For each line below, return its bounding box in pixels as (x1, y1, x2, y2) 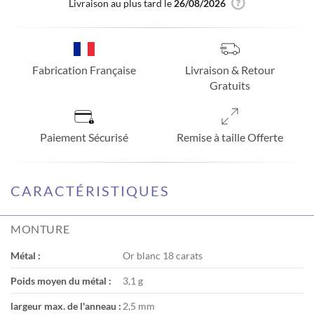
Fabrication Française (32, 62, 136, 76)
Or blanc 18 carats (123, 249, 203, 261)
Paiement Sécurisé (40, 130, 128, 144)
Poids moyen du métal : (11, 274, 111, 287)
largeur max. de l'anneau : (11, 299, 121, 312)
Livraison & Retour (185, 62, 275, 76)
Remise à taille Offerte (177, 130, 283, 144)
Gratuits (210, 78, 250, 92)
